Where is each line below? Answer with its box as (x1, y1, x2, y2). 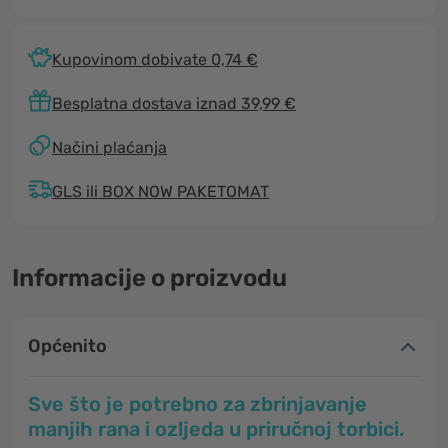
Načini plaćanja (52, 137, 167, 157)
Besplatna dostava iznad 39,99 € (52, 93, 296, 113)
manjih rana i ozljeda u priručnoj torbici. (28, 417, 404, 441)
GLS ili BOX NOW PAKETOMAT (52, 181, 269, 201)
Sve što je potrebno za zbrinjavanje (28, 392, 367, 416)
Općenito (28, 335, 107, 357)
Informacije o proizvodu (12, 264, 287, 292)
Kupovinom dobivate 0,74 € (52, 49, 258, 69)
